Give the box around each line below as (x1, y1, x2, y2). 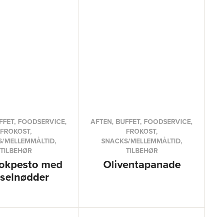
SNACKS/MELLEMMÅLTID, (101, 136, 183, 146)
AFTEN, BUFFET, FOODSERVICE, (91, 117, 193, 126)
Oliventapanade (103, 156, 181, 172)
